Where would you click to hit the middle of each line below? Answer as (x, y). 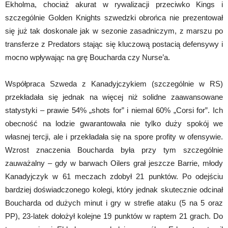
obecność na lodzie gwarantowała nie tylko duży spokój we (114, 123)
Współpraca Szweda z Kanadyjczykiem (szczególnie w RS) (114, 83)
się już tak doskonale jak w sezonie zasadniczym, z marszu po (114, 31)
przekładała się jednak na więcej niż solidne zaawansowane (114, 97)
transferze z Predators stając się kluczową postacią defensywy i (114, 44)
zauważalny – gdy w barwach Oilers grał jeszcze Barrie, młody (114, 163)
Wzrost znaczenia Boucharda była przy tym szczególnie (114, 150)
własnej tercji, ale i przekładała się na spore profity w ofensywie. (114, 136)
